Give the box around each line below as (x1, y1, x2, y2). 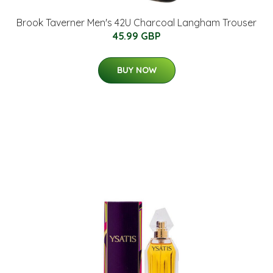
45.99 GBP (112, 29, 161, 42)
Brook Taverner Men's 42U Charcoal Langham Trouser (16, 16, 257, 29)
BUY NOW (116, 64, 157, 76)
